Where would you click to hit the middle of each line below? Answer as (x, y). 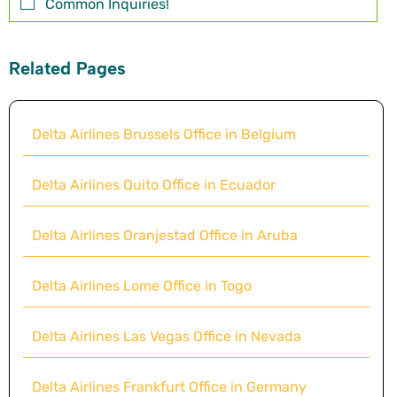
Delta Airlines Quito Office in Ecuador (154, 184)
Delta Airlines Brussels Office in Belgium (164, 134)
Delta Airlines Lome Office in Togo (142, 285)
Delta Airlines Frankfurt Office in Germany (169, 386)
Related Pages (67, 68)
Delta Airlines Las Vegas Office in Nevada (167, 336)
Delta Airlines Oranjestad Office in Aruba (165, 235)
